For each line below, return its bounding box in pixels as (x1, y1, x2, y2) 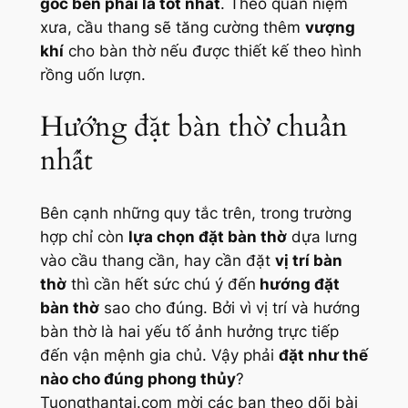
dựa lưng (286, 227, 357, 246)
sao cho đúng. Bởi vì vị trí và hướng (98, 298, 360, 317)
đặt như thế (278, 345, 368, 364)
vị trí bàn (274, 250, 342, 270)
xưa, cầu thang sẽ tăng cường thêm (39, 18, 305, 37)
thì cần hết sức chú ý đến (66, 274, 256, 293)
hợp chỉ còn (39, 227, 128, 246)
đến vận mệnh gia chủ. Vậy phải (39, 345, 279, 364)
